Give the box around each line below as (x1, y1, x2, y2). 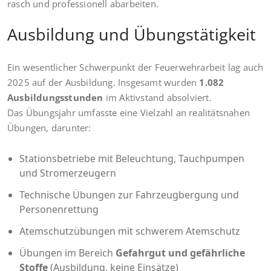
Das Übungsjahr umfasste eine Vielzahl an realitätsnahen (7, 106, 250, 119)
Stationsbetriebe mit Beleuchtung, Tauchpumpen (19, 151, 244, 165)
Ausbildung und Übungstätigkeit (7, 22, 256, 45)
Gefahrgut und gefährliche (116, 246, 245, 260)
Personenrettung (19, 202, 99, 216)
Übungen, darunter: (7, 121, 91, 134)
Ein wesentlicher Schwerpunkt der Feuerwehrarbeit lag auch (7, 60, 264, 73)
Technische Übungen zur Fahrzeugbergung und (19, 188, 239, 201)
